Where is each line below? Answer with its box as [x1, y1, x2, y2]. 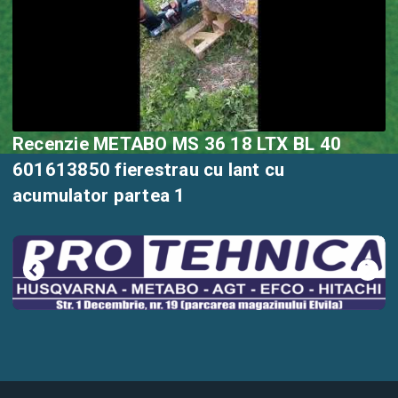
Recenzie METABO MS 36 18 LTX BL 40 [12, 132, 342, 155]
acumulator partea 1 [113, 184, 186, 206]
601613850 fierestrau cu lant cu [12, 158, 115, 180]
